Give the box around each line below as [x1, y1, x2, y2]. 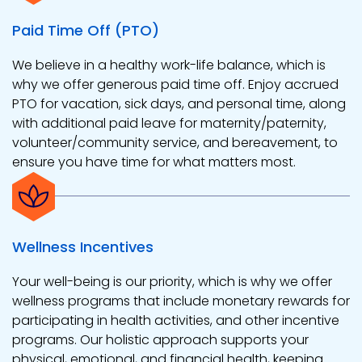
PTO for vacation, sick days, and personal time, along [12, 95, 346, 114]
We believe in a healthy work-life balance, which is [12, 56, 326, 75]
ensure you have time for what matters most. [12, 153, 296, 172]
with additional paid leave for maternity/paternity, [12, 114, 326, 133]
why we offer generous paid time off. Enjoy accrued [12, 75, 339, 95]
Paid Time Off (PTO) [12, 20, 159, 41]
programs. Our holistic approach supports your [12, 330, 309, 350]
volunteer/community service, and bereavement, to [12, 133, 338, 153]
